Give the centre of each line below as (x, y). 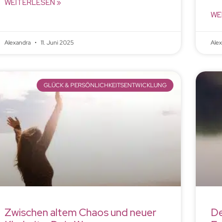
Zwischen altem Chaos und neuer (80, 212)
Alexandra (18, 42)
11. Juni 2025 (56, 42)
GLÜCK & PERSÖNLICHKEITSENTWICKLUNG (105, 85)
